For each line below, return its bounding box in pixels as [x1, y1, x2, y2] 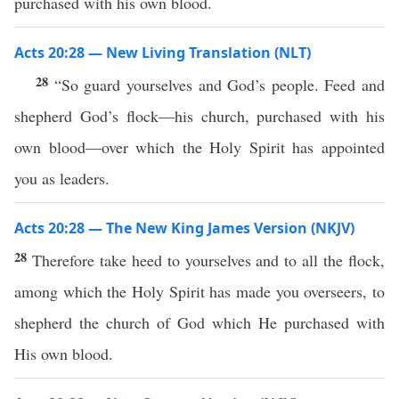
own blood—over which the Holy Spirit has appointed [14, 136, 385, 158]
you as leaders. [14, 167, 110, 189]
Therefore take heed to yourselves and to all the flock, [31, 249, 386, 271]
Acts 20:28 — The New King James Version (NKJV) [14, 218, 354, 238]
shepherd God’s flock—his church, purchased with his [14, 105, 385, 126]
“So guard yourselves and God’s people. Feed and [53, 74, 385, 95]
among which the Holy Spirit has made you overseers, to [14, 281, 385, 302]
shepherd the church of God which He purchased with [14, 312, 385, 333]
